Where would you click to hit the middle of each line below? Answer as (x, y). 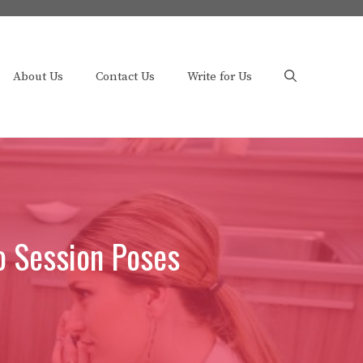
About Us (38, 76)
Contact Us (125, 76)
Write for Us (220, 76)
